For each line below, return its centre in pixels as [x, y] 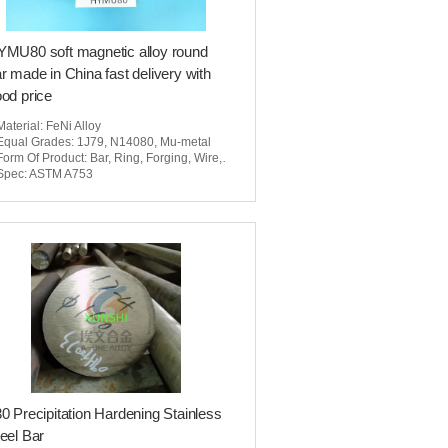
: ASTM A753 [58, 174]
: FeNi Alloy [70, 126]
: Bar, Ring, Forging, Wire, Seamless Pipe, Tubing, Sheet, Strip [153, 158]
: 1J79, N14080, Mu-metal [141, 142]
